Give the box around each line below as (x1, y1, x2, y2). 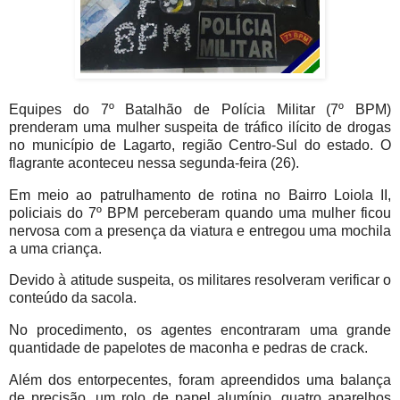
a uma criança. (9, 240, 102, 256)
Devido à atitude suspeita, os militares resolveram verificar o (9, 272, 391, 288)
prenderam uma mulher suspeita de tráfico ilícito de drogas (9, 119, 391, 135)
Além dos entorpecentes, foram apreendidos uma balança (9, 372, 391, 388)
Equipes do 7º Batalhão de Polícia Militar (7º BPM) (9, 101, 391, 117)
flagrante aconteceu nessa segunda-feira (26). (9, 154, 299, 171)
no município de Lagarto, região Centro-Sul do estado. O (9, 137, 391, 153)
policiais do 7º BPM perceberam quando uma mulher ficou (9, 204, 391, 221)
